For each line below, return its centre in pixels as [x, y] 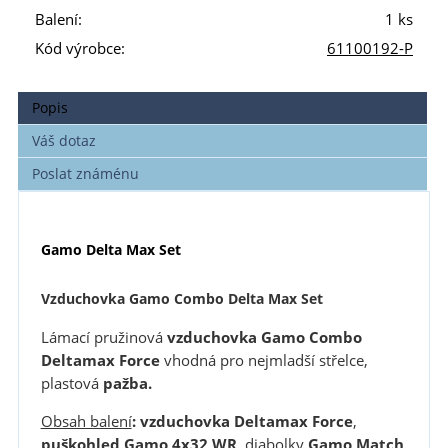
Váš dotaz [64, 141]
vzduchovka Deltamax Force [246, 421]
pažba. [127, 383]
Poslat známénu [86, 174]
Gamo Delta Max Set [110, 249]
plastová [71, 383]
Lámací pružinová [103, 337]
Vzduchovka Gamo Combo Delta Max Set [181, 299]
